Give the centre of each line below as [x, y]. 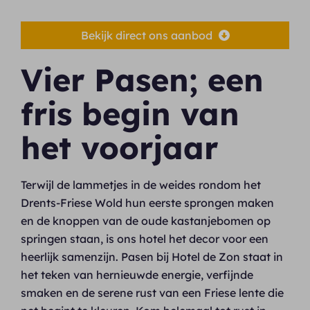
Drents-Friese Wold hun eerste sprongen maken [148, 203]
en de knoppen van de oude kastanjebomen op [146, 221]
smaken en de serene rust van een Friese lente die [153, 293]
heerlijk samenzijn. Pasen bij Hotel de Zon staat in [152, 257]
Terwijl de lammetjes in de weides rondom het [141, 185]
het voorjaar [120, 148]
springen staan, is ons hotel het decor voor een [145, 239]
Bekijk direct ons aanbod [148, 36]
